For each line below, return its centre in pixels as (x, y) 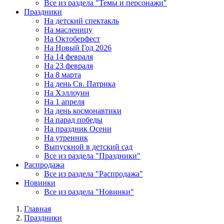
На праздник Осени (78, 129)
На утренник (66, 138)
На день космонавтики (83, 111)
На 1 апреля (64, 102)
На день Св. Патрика (80, 84)
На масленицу (68, 30)
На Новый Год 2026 (78, 48)
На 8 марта (62, 75)
